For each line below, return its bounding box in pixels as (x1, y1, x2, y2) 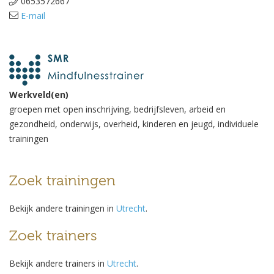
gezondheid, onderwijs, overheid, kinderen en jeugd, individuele (9, 118, 259, 130)
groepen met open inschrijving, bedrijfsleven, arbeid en (9, 103, 226, 115)
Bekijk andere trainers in (9, 257, 107, 269)
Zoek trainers (9, 228, 97, 244)
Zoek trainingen (9, 172, 116, 189)
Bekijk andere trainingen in (9, 202, 116, 214)
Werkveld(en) (9, 89, 68, 100)
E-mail (21, 10, 45, 21)
